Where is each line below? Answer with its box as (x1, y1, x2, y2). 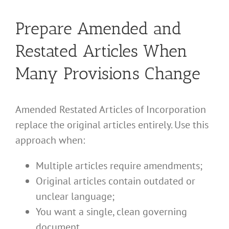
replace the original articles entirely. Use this (15, 118, 209, 132)
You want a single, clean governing (36, 205, 187, 219)
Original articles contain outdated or (36, 174, 195, 188)
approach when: (15, 133, 85, 147)
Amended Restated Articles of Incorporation (15, 103, 206, 117)
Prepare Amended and (15, 18, 181, 38)
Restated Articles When (15, 40, 188, 61)
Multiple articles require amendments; (36, 159, 202, 173)
